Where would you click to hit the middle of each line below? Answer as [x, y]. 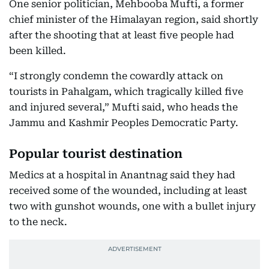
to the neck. [38, 222]
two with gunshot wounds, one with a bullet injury [132, 206]
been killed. [38, 51]
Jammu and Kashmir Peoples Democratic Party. [124, 123]
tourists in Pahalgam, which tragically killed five [126, 92]
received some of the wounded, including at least [128, 191]
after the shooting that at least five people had [122, 35]
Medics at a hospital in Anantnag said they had [122, 175]
